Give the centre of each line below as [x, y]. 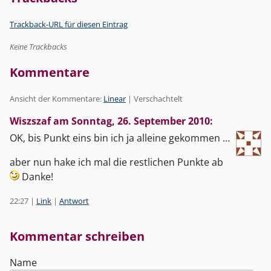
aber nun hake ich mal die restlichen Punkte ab [116, 162]
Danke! [36, 176]
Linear [115, 98]
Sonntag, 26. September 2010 [141, 121]
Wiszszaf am [41, 121]
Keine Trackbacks [38, 46]
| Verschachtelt [154, 98]
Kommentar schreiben [77, 236]
